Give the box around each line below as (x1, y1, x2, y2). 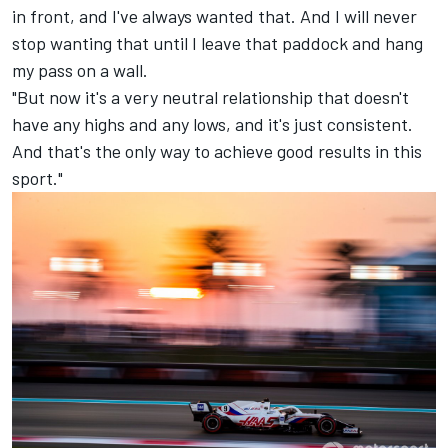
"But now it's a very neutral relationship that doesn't (12, 85, 409, 108)
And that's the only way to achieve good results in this (12, 139, 422, 162)
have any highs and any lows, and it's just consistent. (12, 112, 413, 135)
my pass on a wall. (12, 58, 148, 81)
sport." (12, 166, 63, 189)
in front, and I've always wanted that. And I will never (12, 4, 417, 27)
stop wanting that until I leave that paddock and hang (12, 31, 423, 54)
